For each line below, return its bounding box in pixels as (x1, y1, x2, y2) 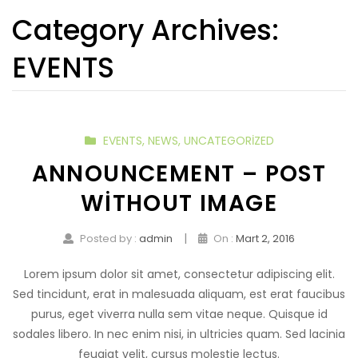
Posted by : (80, 230, 139, 246)
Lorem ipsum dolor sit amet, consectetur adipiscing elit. (23, 265, 335, 282)
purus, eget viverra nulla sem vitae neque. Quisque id (30, 305, 328, 322)
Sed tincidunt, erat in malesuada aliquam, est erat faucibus (13, 285, 345, 302)
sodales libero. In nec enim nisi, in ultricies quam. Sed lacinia (13, 325, 345, 342)
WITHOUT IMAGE (80, 188, 278, 219)
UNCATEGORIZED (183, 133, 274, 149)
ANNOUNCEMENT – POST (31, 158, 327, 189)
